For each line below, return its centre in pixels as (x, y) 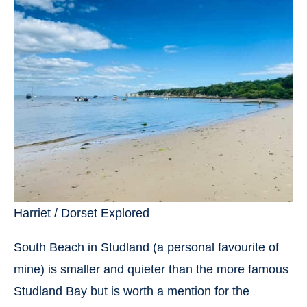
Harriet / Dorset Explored (82, 213)
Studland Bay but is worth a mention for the (132, 291)
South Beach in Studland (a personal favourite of (146, 247)
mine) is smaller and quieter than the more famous (151, 269)
